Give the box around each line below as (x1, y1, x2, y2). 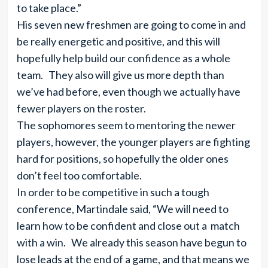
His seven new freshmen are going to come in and (16, 18, 246, 31)
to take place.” (16, 1, 81, 14)
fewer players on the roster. (16, 102, 150, 115)
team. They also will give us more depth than (16, 68, 224, 81)
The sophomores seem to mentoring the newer (16, 118, 236, 132)
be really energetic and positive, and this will (16, 35, 220, 48)
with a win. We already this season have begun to (16, 236, 246, 249)
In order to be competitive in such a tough (16, 185, 209, 199)
